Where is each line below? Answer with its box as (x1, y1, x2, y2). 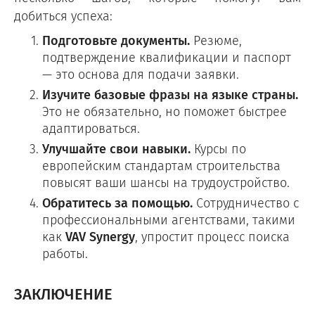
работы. (42, 245, 88, 263)
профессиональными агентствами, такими (42, 211, 295, 229)
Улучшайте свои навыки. (42, 140, 191, 158)
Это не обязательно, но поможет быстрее (42, 103, 287, 121)
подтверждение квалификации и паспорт (42, 49, 291, 67)
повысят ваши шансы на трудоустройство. (42, 174, 290, 192)
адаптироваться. (42, 120, 140, 138)
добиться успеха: (14, 7, 112, 25)
